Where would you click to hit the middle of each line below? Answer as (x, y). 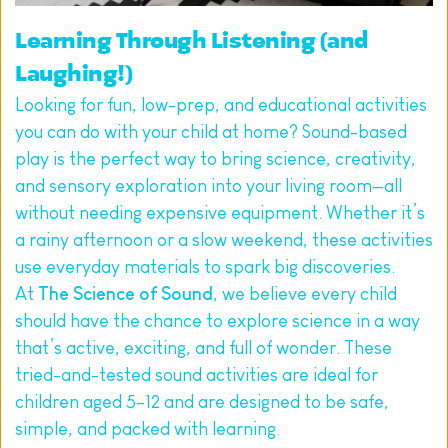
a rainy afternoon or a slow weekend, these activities (224, 240)
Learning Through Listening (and (191, 42)
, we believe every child (305, 294)
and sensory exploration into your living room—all (208, 186)
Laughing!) (73, 75)
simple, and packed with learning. (147, 429)
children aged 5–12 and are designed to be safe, (202, 402)
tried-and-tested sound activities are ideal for (196, 375)
